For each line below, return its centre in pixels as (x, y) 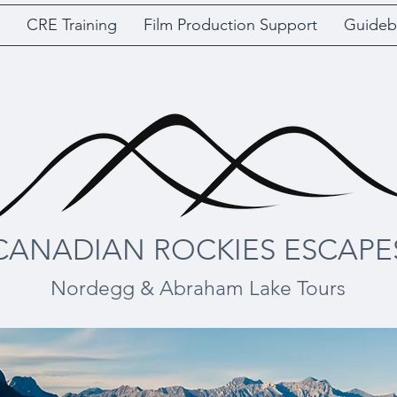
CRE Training (71, 25)
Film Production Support (230, 25)
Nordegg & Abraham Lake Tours (198, 288)
